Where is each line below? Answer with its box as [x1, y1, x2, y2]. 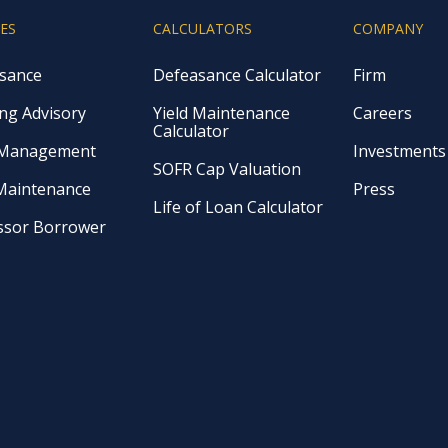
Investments [352, 140, 446, 163]
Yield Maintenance [153, 102, 291, 125]
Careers [352, 102, 412, 125]
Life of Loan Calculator [153, 196, 324, 219]
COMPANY [352, 19, 423, 39]
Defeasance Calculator [153, 64, 322, 87]
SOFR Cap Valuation [153, 158, 302, 181]
